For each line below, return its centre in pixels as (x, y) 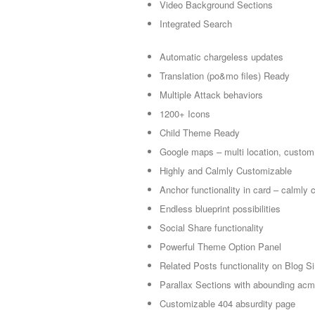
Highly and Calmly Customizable (226, 171)
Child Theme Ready (200, 133)
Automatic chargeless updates (221, 57)
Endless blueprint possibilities (220, 209)
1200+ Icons (185, 114)
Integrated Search (196, 24)
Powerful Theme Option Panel (220, 247)
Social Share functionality (212, 228)
